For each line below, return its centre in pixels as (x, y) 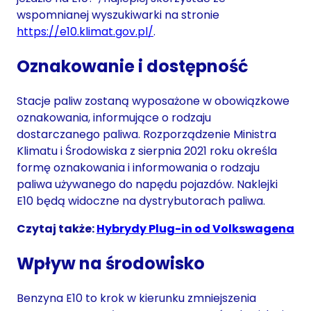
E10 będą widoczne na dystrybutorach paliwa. (141, 201)
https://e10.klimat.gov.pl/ (85, 32)
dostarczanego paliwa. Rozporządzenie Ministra (146, 134)
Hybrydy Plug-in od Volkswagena (195, 228)
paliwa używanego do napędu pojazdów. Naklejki (147, 184)
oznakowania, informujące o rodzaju (114, 117)
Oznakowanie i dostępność (133, 66)
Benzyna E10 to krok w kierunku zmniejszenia (136, 298)
